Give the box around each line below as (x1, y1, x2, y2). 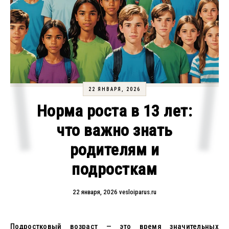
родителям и (70, 140, 159, 159)
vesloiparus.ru (119, 188, 156, 196)
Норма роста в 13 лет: (36, 101, 193, 121)
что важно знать (56, 121, 173, 140)
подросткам (72, 159, 157, 179)
